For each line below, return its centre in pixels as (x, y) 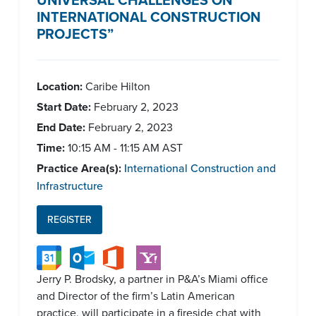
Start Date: (64, 107)
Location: (60, 86)
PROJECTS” (75, 34)
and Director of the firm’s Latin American (136, 296)
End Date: (61, 127)
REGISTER (69, 219)
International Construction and (200, 168)
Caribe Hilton (116, 86)
